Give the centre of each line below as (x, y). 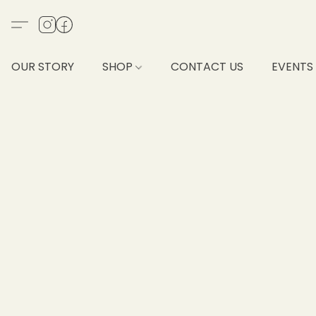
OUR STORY (43, 67)
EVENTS (293, 67)
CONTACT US (207, 67)
